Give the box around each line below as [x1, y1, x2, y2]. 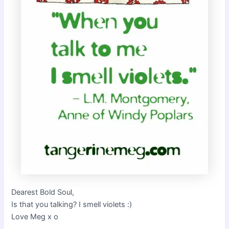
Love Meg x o [11, 212, 59, 221]
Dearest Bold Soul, [11, 187, 75, 197]
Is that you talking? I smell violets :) [11, 199, 132, 209]
